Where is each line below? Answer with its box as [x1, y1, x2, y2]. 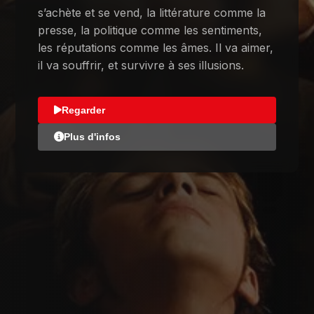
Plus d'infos [63, 131, 121, 143]
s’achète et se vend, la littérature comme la [38, 5, 266, 20]
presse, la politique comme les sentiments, [38, 22, 263, 37]
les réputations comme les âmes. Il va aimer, [38, 40, 274, 55]
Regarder [61, 104, 105, 116]
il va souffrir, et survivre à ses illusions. [38, 57, 245, 72]
